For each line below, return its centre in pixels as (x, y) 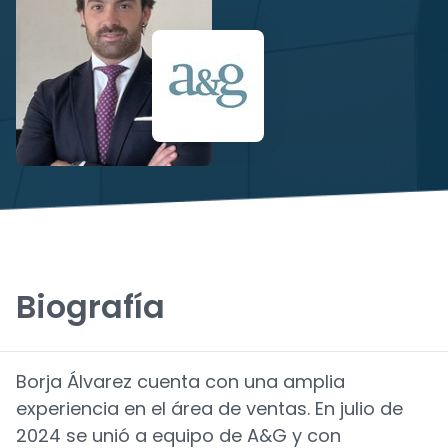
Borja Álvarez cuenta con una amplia (180, 381)
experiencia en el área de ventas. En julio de (209, 408)
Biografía (90, 306)
